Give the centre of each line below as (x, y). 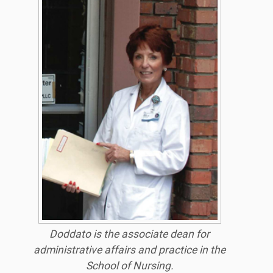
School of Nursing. (129, 265)
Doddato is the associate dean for (130, 234)
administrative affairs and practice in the (130, 250)
